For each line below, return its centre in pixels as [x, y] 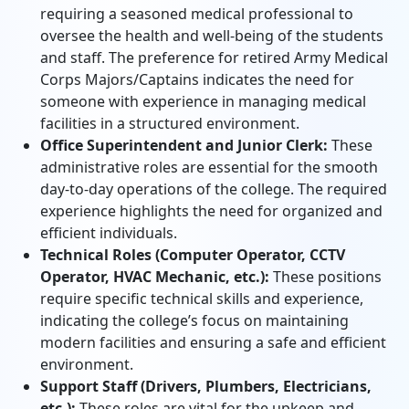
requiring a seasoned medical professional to [197, 14]
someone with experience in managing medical [203, 101]
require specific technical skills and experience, [202, 299]
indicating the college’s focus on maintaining [194, 320]
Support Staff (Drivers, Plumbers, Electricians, [206, 386]
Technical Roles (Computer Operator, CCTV [193, 255]
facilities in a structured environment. [170, 123]
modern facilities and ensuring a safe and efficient [213, 342]
